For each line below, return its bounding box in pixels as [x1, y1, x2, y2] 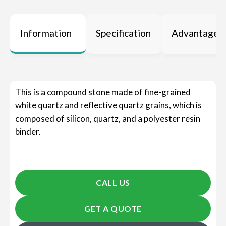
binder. [15, 126, 41, 137]
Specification [96, 27, 151, 39]
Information [20, 27, 72, 39]
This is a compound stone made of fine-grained [15, 87, 191, 98]
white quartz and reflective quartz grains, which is [15, 100, 202, 111]
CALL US [96, 178, 130, 188]
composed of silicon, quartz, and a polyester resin [15, 113, 200, 124]
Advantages [172, 27, 223, 39]
